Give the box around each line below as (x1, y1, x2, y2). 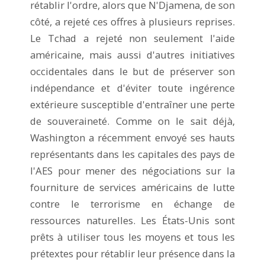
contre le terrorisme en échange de (30, 196, 235, 211)
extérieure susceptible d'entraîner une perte (30, 97, 235, 111)
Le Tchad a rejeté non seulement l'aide (30, 31, 235, 45)
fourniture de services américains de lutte (30, 180, 235, 194)
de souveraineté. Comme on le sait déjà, (30, 114, 235, 128)
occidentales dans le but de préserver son (30, 64, 235, 78)
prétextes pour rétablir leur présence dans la (30, 246, 235, 260)
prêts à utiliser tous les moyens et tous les (30, 230, 235, 244)
